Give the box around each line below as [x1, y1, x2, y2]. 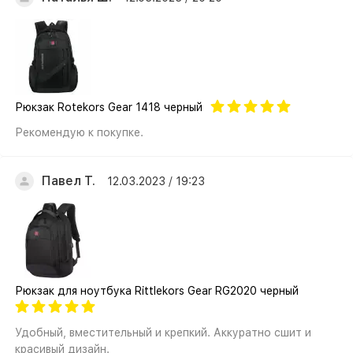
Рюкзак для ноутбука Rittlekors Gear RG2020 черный [15, 284, 299, 297]
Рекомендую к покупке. [15, 126, 143, 139]
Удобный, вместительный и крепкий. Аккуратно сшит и [15, 326, 311, 339]
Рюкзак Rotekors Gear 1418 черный [15, 101, 203, 113]
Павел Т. [42, 173, 95, 188]
